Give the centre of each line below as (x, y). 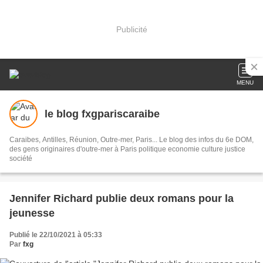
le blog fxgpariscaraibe (102, 114)
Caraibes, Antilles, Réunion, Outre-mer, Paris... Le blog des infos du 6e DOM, (131, 140)
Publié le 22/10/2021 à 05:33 (56, 235)
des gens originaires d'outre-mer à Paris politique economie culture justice (127, 149)
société (21, 159)
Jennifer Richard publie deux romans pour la (122, 198)
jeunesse (32, 213)
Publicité (131, 29)
